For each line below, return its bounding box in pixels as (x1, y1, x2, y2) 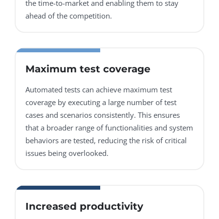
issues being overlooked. (25, 148, 109, 158)
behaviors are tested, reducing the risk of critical (25, 135, 187, 146)
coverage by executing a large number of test (25, 97, 176, 108)
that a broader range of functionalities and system (25, 123, 193, 133)
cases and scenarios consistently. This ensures (25, 110, 180, 120)
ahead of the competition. (25, 11, 112, 21)
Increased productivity (25, 200, 143, 213)
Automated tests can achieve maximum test (25, 85, 172, 95)
